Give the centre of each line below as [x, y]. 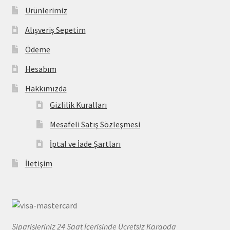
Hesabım [41, 69]
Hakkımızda [46, 88]
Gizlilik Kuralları [79, 104]
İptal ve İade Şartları [85, 143]
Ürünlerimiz [46, 10]
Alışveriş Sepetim [55, 30]
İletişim [39, 163]
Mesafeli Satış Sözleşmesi [95, 124]
